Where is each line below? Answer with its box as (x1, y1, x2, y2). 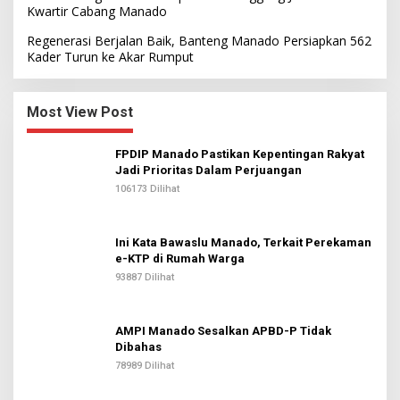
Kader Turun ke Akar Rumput (27, 48, 194, 66)
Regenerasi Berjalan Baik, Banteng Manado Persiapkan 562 (27, 32, 371, 50)
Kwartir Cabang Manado (27, 3, 167, 21)
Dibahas (115, 340, 162, 354)
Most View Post (27, 104, 133, 121)
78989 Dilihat (115, 360, 174, 372)
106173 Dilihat (115, 183, 179, 196)
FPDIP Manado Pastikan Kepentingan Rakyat (115, 147, 364, 162)
